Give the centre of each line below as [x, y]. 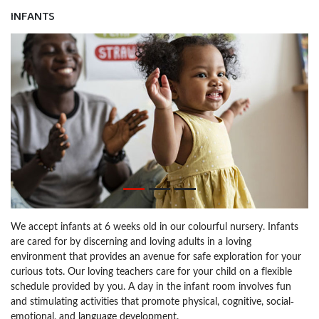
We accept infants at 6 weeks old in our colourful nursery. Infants [155, 226]
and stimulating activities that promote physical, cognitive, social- [152, 300]
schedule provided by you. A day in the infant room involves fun [151, 286]
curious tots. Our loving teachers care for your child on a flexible [151, 271]
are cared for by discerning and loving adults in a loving [131, 241]
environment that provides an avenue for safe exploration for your [156, 256]
